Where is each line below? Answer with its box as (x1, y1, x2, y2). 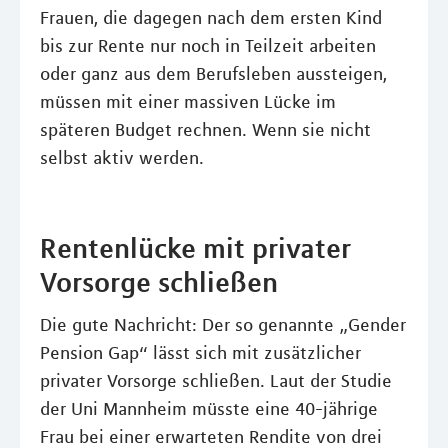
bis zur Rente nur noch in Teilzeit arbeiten (40, 35, 376, 58)
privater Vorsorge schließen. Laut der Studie (40, 370, 392, 393)
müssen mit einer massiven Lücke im (40, 91, 336, 114)
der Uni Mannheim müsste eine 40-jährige (40, 398, 378, 421)
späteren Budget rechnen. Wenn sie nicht (40, 119, 371, 142)
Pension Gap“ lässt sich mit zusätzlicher (40, 342, 361, 365)
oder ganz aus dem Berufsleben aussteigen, (40, 63, 387, 86)
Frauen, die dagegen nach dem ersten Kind (40, 7, 382, 30)
